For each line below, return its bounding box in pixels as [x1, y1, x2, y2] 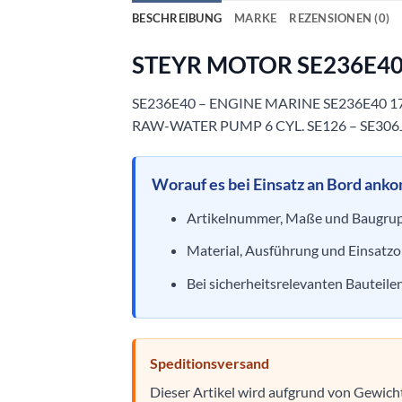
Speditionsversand [150, 354, 269, 372]
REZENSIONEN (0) [289, 10, 390, 25]
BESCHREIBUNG [132, 10, 223, 25]
